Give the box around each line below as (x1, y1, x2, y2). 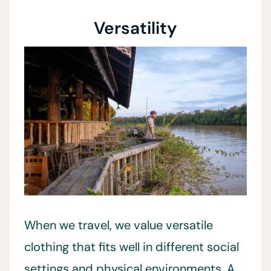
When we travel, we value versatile (24, 217, 213, 233)
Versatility (94, 17, 177, 40)
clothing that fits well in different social (24, 239, 239, 255)
